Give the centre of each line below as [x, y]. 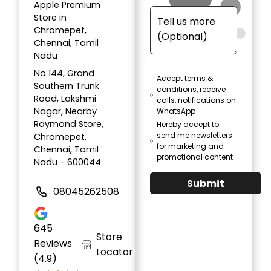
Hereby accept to [188, 125]
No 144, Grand [64, 73]
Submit [206, 183]
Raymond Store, [69, 124]
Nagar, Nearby [65, 112]
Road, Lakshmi [65, 99]
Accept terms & [185, 79]
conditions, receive [191, 90]
